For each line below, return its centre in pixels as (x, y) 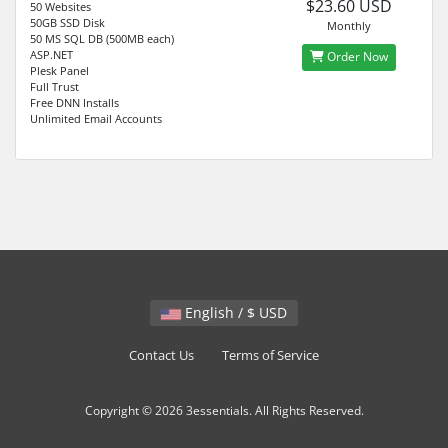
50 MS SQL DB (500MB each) (102, 38)
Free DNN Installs (74, 102)
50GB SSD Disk (67, 22)
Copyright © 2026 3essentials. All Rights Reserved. (224, 409)
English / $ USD (273, 312)
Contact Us (161, 355)
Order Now (355, 57)
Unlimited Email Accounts (96, 118)
